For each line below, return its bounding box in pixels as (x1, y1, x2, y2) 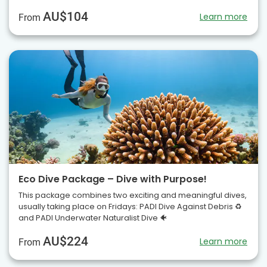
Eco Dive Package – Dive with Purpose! (18, 172, 207, 186)
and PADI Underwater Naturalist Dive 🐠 (18, 212, 167, 223)
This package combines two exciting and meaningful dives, (18, 190, 247, 200)
